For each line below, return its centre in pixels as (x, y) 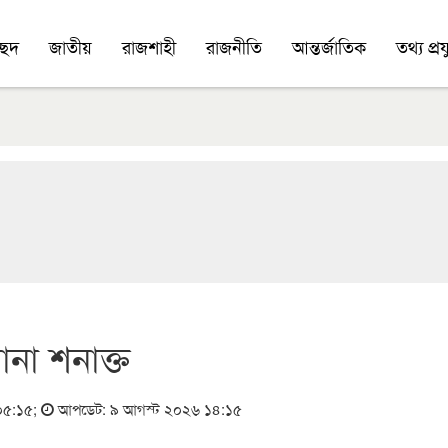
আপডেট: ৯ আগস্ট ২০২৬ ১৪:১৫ (148, 408)
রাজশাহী (148, 46)
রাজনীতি (233, 46)
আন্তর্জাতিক (328, 46)
